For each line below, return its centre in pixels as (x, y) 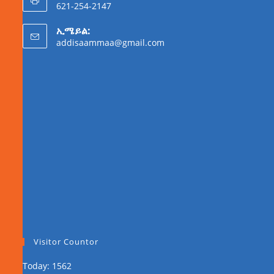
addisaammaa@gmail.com (111, 43)
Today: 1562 (47, 266)
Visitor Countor (66, 242)
